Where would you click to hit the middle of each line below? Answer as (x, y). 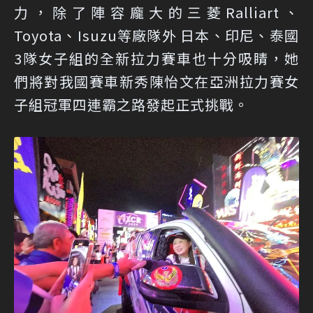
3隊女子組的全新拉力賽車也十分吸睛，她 (156, 58)
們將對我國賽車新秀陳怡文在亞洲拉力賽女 (156, 81)
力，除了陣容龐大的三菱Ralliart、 (156, 12)
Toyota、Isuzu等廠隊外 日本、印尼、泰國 (156, 35)
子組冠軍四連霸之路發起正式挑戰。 (131, 104)
